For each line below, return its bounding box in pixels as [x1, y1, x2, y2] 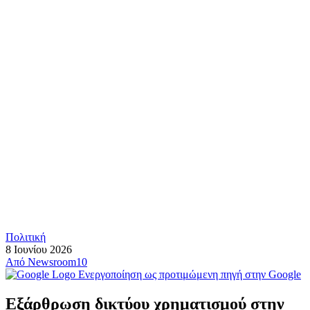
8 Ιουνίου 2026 [6, 244, 72, 255]
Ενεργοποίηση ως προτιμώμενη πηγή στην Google [78, 268, 301, 280]
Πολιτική [6, 231, 46, 243]
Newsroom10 [28, 256, 87, 268]
